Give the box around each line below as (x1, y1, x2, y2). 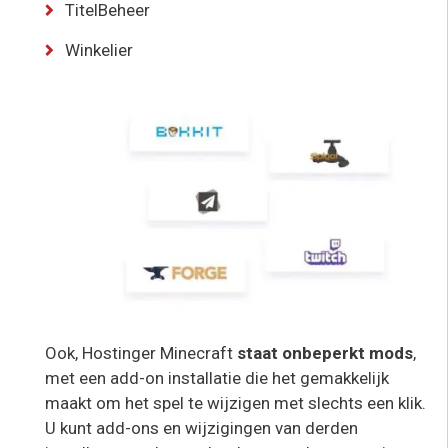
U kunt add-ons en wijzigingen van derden (45, 418, 358, 439)
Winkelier (65, 40, 133, 61)
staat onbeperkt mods (233, 343, 413, 364)
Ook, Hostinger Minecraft (45, 343, 233, 364)
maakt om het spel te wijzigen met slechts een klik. (45, 393, 426, 414)
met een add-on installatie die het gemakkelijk (45, 368, 389, 389)
